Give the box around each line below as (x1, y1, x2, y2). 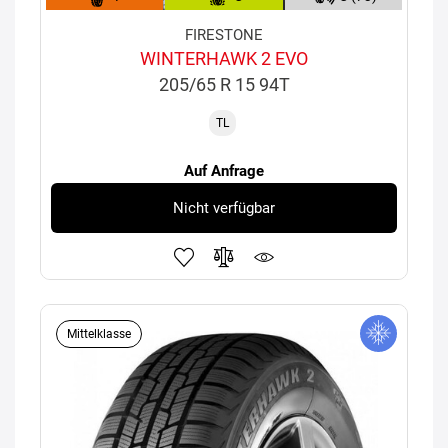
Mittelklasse (67, 327, 131, 342)
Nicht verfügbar (173, 198, 275, 217)
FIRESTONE (185, 26, 263, 45)
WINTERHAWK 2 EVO (140, 48, 308, 70)
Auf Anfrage (184, 162, 264, 181)
